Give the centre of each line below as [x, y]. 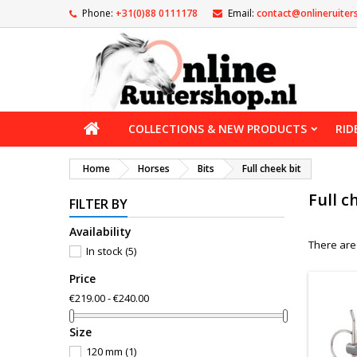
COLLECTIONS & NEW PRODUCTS [218, 129]
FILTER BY [98, 204]
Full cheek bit [272, 169]
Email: [241, 13]
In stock [106, 251]
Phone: [98, 13]
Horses [154, 169]
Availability [100, 231]
